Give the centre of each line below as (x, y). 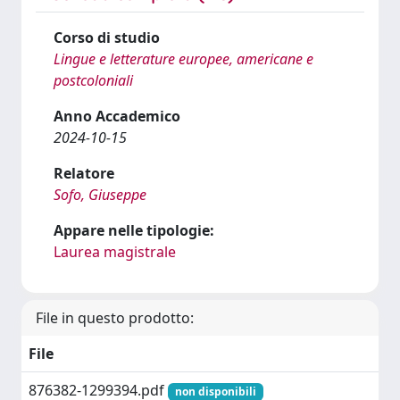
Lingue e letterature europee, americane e (183, 59)
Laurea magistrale (115, 252)
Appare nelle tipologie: (134, 230)
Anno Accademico (117, 116)
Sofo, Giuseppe (100, 195)
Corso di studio (107, 37)
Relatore (84, 173)
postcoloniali (93, 80)
